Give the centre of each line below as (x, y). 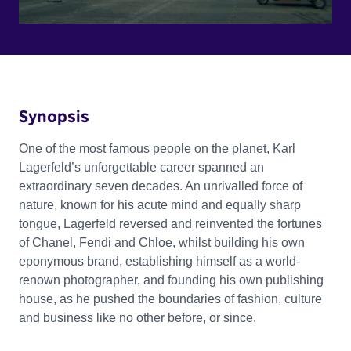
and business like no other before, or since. (138, 317)
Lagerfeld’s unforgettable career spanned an (141, 167)
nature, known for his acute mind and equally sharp (160, 204)
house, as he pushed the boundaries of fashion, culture (170, 299)
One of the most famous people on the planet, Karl (157, 148)
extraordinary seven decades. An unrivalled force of (161, 186)
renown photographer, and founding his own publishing (171, 280)
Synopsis (54, 116)
